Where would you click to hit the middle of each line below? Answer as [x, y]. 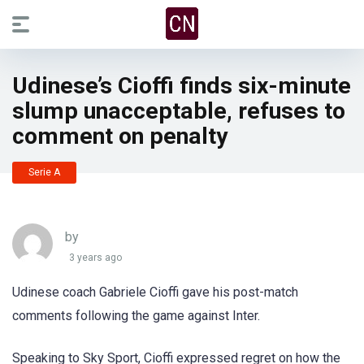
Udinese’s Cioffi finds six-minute [182, 86]
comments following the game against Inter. [136, 316]
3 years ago [95, 258]
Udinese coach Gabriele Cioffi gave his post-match [155, 292]
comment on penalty [120, 136]
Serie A [44, 172]
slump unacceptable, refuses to [179, 111]
